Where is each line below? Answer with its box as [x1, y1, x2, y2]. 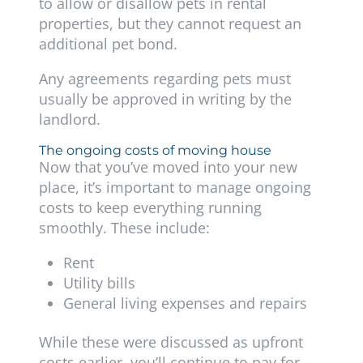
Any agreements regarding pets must [38, 69, 291, 89]
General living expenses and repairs [62, 293, 307, 314]
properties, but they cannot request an [38, 14, 301, 34]
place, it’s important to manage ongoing [38, 177, 311, 198]
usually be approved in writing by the [38, 89, 292, 109]
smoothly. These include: [38, 218, 210, 238]
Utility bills [62, 273, 135, 293]
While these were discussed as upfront [38, 332, 303, 352]
